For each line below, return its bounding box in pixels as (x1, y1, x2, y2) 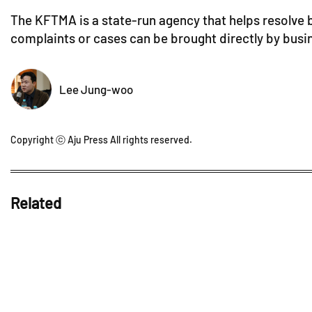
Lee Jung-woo (59, 81, 133, 96)
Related (10, 193, 61, 212)
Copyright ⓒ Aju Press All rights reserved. (10, 133, 192, 146)
